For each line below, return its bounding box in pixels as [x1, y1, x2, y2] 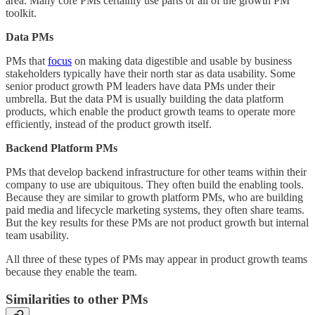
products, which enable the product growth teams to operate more [6, 105, 295, 118]
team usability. [6, 229, 69, 242]
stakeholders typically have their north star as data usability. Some [6, 67, 295, 80]
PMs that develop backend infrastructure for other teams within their [6, 166, 307, 179]
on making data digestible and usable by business [72, 55, 292, 67]
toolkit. [6, 7, 37, 20]
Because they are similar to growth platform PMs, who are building [6, 191, 303, 204]
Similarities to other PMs [6, 291, 148, 307]
